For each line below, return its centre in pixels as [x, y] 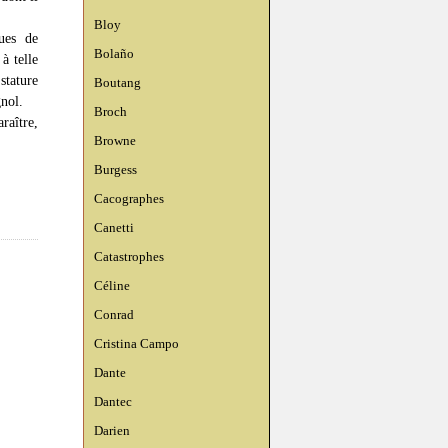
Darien [112, 430]
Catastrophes [129, 256]
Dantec [113, 401]
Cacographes [129, 198]
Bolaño [114, 53]
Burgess [115, 169]
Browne [115, 140]
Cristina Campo [136, 343]
